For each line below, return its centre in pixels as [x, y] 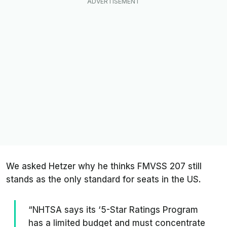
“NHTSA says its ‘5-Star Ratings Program [113, 210]
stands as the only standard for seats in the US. [104, 179]
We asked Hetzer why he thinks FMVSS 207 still [104, 166]
